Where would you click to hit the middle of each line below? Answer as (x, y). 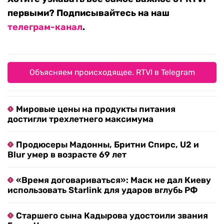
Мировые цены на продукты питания (96, 109)
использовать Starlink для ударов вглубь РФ (102, 190)
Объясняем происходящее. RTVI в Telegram (112, 72)
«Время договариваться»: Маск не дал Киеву (113, 180)
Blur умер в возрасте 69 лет (67, 155)
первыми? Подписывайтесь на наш (88, 13)
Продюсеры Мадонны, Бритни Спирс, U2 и (107, 145)
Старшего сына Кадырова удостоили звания (112, 216)
